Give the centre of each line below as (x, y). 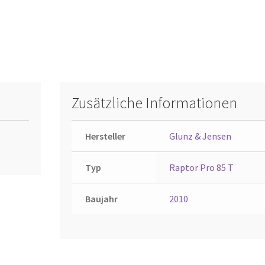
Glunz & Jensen (200, 136)
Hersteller (105, 136)
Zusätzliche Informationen (154, 103)
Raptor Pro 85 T (201, 167)
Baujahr (101, 198)
